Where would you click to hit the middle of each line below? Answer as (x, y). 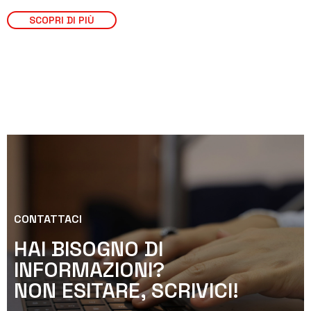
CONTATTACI (48, 219)
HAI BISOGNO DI (89, 249)
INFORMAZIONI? (89, 269)
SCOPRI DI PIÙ (62, 20)
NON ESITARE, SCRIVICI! (126, 290)
